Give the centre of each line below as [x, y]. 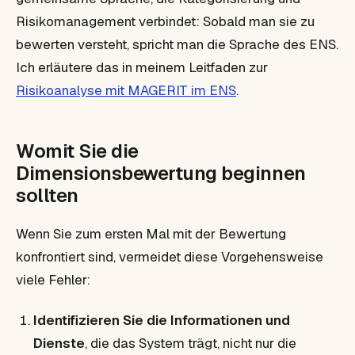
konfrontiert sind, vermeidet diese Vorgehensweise [170, 256]
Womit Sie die [77, 151]
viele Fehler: [53, 279]
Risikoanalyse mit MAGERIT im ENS [126, 90]
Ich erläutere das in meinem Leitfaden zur [142, 67]
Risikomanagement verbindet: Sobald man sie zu [165, 21]
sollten [47, 195]
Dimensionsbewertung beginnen [161, 173]
